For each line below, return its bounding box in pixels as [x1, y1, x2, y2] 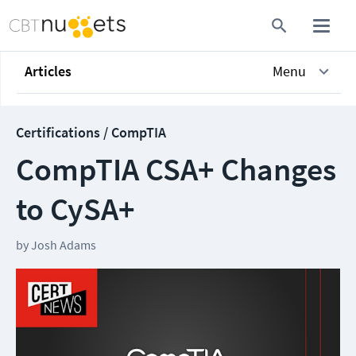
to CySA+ [16, 189, 135, 229]
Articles [25, 62, 72, 80]
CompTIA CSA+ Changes [16, 149, 336, 189]
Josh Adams [31, 237, 96, 253]
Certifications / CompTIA [16, 123, 166, 141]
